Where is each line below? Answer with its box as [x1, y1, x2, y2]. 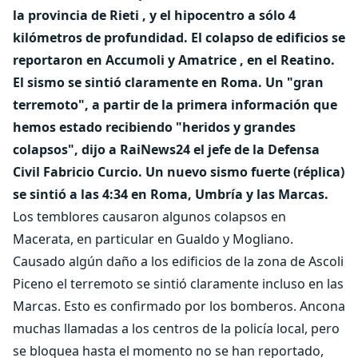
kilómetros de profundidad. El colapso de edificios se [13, 29, 345, 46]
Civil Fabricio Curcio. [13, 163, 142, 181]
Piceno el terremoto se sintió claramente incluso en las [13, 275, 344, 292]
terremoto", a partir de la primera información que [13, 96, 337, 113]
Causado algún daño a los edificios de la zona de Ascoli [13, 253, 344, 270]
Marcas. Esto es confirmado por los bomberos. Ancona [13, 297, 345, 315]
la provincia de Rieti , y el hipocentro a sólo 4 [13, 6, 296, 24]
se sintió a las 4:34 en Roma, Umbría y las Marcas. [13, 185, 328, 203]
